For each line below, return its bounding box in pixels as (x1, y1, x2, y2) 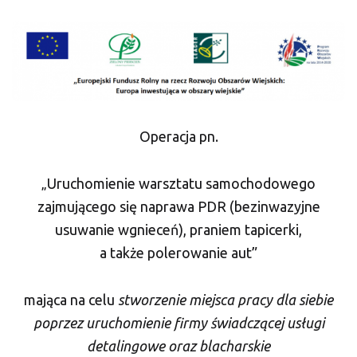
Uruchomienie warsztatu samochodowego (47, 175, 316, 192)
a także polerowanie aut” (100, 245, 257, 261)
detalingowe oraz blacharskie (87, 338, 270, 355)
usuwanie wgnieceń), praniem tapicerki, (55, 222, 302, 238)
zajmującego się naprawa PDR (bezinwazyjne (37, 198, 320, 215)
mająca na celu (24, 292, 118, 308)
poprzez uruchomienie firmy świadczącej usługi (33, 315, 324, 331)
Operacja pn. (139, 128, 218, 145)
